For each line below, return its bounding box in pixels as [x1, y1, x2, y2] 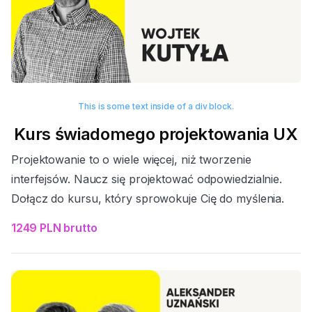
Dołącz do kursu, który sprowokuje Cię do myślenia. [11, 191, 285, 205]
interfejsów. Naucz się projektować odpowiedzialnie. [11, 171, 283, 186]
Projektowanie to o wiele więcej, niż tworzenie [11, 152, 251, 166]
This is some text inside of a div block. [77, 100, 235, 111]
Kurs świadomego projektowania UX [14, 123, 298, 144]
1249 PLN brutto [11, 220, 97, 235]
